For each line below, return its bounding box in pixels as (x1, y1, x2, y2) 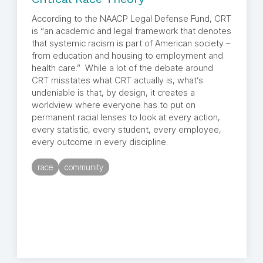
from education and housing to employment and (31, 50, 223, 62)
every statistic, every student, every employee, (31, 124, 221, 136)
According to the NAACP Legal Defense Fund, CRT (31, 13, 231, 25)
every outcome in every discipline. (31, 136, 170, 148)
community (64, 162, 103, 173)
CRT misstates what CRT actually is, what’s (31, 75, 203, 86)
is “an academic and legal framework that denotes (31, 25, 231, 37)
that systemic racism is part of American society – (31, 38, 231, 49)
